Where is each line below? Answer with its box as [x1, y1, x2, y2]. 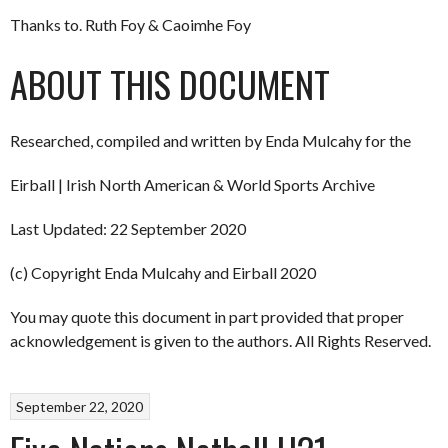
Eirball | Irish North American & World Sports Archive [10, 175, 375, 194]
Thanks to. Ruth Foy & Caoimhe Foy [10, 15, 251, 34]
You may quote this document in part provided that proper [10, 307, 404, 326]
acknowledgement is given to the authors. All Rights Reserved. [10, 331, 431, 350]
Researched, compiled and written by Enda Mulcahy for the [10, 131, 411, 150]
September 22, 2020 [16, 397, 144, 415]
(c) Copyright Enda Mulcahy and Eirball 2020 [10, 263, 316, 282]
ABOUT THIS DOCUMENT [10, 57, 330, 110]
